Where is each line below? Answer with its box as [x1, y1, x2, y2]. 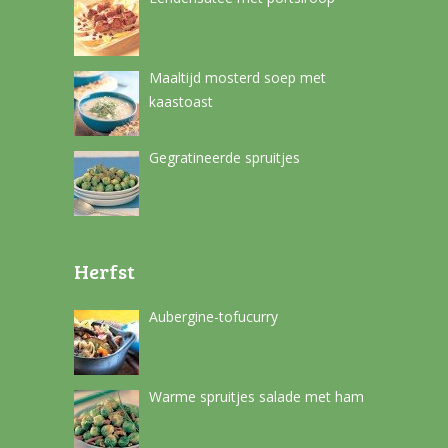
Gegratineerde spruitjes [148, 148, 300, 168]
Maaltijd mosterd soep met [148, 68, 326, 88]
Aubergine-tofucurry [148, 307, 278, 327]
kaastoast [148, 92, 213, 112]
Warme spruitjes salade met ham [148, 387, 364, 407]
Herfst [73, 257, 135, 286]
